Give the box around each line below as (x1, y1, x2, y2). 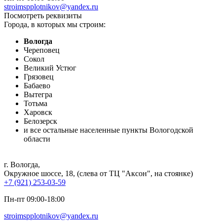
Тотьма (24, 99, 47, 108)
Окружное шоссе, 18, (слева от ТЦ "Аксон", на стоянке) (4, 169, 193, 178)
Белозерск (24, 117, 57, 126)
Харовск (24, 108, 52, 117)
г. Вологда (4, 160, 38, 169)
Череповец (24, 46, 60, 55)
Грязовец (24, 73, 54, 81)
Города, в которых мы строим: (4, 20, 106, 29)
